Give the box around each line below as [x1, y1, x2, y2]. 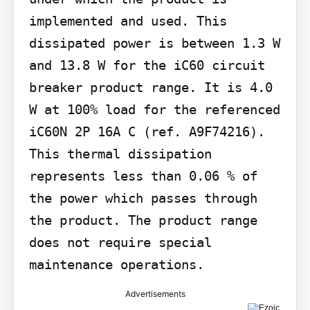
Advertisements [125, 288, 185, 299]
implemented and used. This [28, 12, 227, 28]
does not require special [28, 234, 212, 250]
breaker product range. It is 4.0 [28, 79, 273, 95]
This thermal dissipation [28, 145, 212, 161]
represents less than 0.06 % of [28, 167, 257, 183]
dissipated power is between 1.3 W [28, 35, 280, 51]
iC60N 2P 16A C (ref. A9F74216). [28, 123, 265, 139]
